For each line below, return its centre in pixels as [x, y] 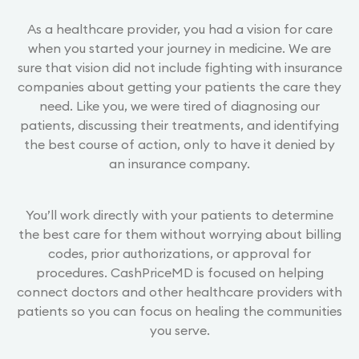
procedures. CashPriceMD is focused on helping [179, 272]
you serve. [179, 330]
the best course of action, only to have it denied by [179, 144]
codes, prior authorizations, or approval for [179, 253]
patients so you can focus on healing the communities [179, 311]
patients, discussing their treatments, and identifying [179, 125]
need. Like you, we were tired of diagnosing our [179, 105]
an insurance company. [179, 163]
